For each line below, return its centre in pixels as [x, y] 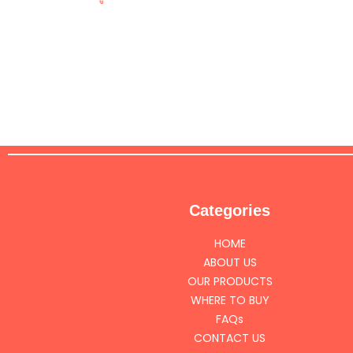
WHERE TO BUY [230, 300]
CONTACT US [230, 338]
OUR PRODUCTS [230, 281]
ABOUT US [230, 262]
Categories [230, 210]
